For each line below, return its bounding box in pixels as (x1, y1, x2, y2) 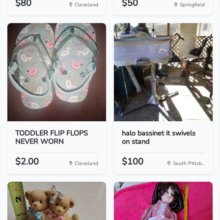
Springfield (178, 1, 205, 8)
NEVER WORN (15, 137, 64, 146)
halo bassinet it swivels (121, 128, 195, 138)
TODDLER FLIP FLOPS (15, 128, 88, 138)
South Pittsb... (171, 160, 205, 167)
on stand (121, 137, 149, 146)
